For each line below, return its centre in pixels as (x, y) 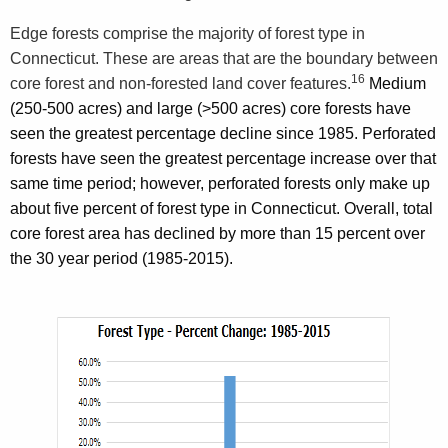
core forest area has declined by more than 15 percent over (217, 233)
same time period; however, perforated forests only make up (220, 183)
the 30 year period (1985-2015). (121, 258)
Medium (395, 83)
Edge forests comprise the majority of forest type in (187, 33)
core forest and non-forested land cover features (178, 83)
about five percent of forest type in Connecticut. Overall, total (221, 208)
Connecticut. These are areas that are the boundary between (224, 58)
